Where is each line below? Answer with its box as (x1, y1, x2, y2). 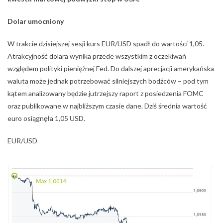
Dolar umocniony (7, 17, 64, 25)
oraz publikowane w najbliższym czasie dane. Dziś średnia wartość (7, 102, 207, 110)
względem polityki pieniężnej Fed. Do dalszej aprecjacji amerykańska (7, 64, 214, 73)
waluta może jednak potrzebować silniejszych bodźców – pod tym (7, 77, 209, 85)
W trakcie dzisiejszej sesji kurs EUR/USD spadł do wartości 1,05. (7, 39, 204, 48)
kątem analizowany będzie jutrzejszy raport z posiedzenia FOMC (7, 89, 204, 98)
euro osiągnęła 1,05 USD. (7, 114, 85, 122)
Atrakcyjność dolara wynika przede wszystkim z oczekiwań (7, 52, 186, 60)
